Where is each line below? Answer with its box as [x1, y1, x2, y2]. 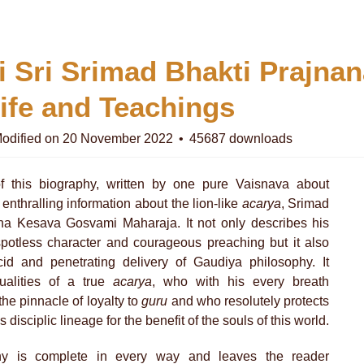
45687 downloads [186, 131, 293, 145]
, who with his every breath [152, 274, 330, 288]
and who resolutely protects [171, 293, 330, 308]
